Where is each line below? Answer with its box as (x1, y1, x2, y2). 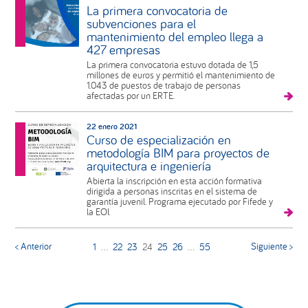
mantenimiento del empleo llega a (86, 28, 263, 45)
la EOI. (86, 206, 110, 219)
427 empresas (86, 41, 160, 58)
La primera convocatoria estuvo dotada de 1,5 (86, 58, 258, 71)
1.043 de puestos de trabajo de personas (86, 79, 241, 92)
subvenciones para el (86, 15, 196, 32)
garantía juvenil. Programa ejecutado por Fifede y (86, 195, 273, 208)
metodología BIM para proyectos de (86, 144, 269, 162)
